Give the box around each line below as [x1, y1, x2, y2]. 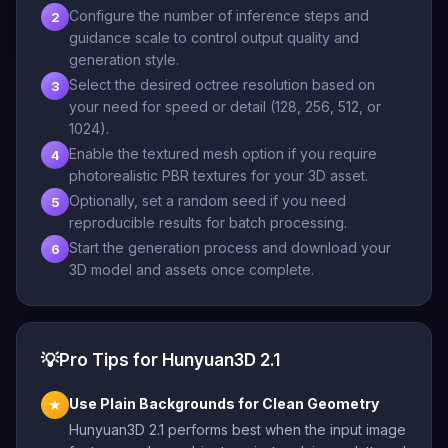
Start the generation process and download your [69, 239, 391, 256]
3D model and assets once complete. [69, 261, 314, 278]
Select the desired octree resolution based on [69, 76, 375, 93]
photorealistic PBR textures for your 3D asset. [69, 167, 368, 184]
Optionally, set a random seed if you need [69, 192, 346, 209]
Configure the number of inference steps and [69, 7, 369, 24]
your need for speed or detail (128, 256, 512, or [69, 98, 381, 115]
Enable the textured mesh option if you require [69, 145, 377, 162]
